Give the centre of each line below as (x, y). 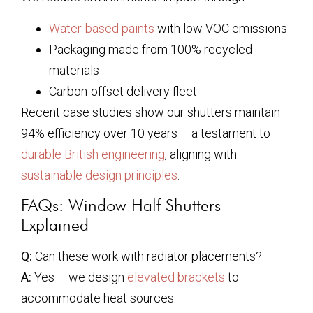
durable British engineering (93, 154)
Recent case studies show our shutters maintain (151, 112)
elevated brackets (176, 277)
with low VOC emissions (221, 28)
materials (74, 70)
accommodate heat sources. (99, 298)
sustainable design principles (99, 175)
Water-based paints (102, 28)
